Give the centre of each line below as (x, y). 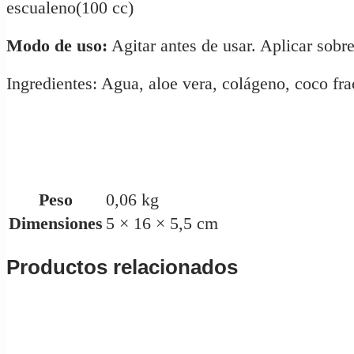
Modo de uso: (57, 46)
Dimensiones (56, 223)
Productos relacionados (122, 267)
